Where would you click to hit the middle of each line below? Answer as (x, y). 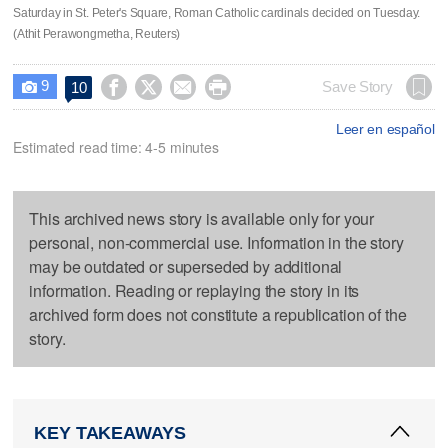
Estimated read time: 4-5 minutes (116, 146)
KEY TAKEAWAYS (110, 432)
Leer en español (385, 128)
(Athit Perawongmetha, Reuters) (97, 33)
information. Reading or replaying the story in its (194, 290)
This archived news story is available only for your (202, 218)
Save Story (357, 86)
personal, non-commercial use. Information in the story (216, 242)
